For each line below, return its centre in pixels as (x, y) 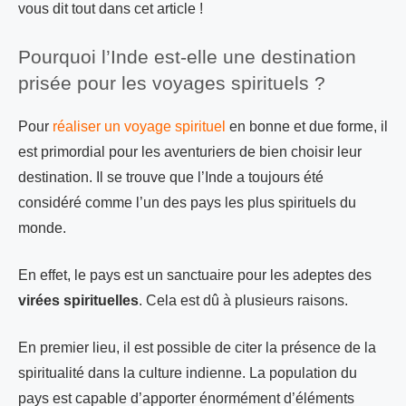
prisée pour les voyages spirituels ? (172, 82)
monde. (42, 227)
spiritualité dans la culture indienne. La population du (188, 372)
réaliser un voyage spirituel (139, 126)
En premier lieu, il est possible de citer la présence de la (197, 347)
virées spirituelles (78, 300)
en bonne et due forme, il (307, 126)
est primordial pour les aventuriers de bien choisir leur (190, 151)
